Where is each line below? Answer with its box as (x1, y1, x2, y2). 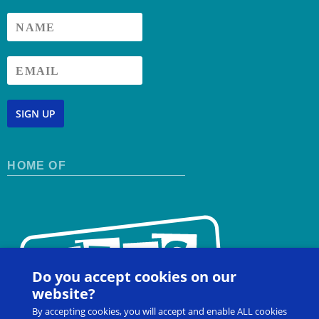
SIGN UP (16, 106, 56, 120)
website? (32, 284, 95, 304)
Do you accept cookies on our (32, 267, 236, 287)
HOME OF (7, 159, 66, 172)
